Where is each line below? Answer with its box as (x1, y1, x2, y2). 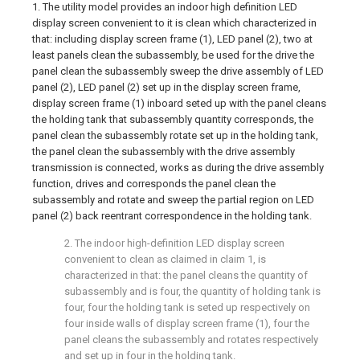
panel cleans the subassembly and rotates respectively (64, 333, 318, 346)
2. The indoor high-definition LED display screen (64, 237, 284, 249)
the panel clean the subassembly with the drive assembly (32, 145, 295, 157)
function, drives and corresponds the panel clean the (32, 178, 276, 190)
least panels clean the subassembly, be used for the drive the (32, 49, 314, 61)
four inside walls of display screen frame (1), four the (64, 317, 309, 329)
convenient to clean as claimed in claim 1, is (64, 253, 266, 265)
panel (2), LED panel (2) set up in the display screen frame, (32, 81, 301, 93)
